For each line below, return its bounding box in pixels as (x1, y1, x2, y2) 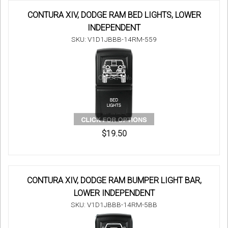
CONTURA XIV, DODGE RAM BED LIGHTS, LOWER (27, 10, 201, 20)
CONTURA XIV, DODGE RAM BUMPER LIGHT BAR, (26, 176, 202, 186)
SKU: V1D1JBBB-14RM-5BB (71, 201, 157, 209)
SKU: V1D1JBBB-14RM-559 (71, 35, 157, 44)
